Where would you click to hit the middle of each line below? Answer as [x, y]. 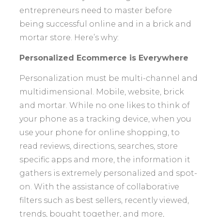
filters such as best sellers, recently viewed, [104, 200]
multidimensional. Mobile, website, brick [102, 92]
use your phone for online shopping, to [100, 132]
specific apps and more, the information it [105, 160]
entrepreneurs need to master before [96, 10]
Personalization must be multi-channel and [108, 78]
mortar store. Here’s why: [69, 38]
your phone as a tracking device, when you [105, 119]
